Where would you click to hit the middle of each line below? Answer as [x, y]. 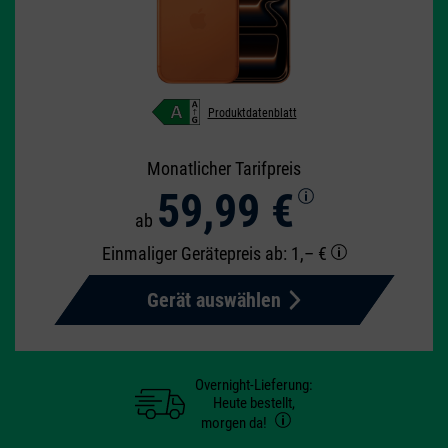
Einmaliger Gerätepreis [183, 254]
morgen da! [235, 423]
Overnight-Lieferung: [254, 385]
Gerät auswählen [213, 300]
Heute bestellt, [254, 403]
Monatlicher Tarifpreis [224, 169]
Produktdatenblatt [252, 113]
